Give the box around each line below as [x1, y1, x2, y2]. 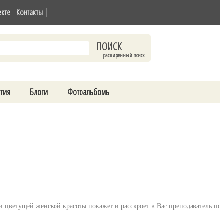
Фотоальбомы [67, 85, 110, 98]
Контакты [16, 6, 43, 18]
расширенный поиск [102, 51, 144, 59]
